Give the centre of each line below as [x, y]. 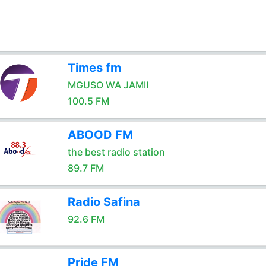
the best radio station [116, 152]
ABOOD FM [100, 135]
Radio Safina [104, 202]
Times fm [94, 68]
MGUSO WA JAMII [108, 85]
